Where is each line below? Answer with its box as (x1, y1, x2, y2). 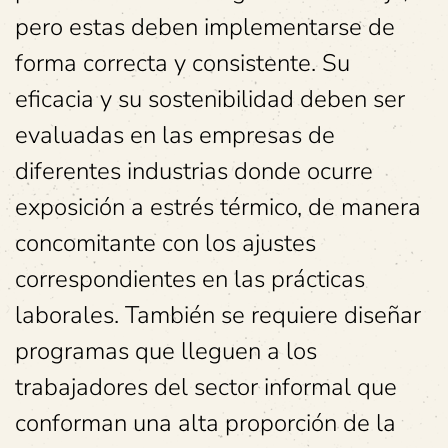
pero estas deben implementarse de (15, 11, 395, 43)
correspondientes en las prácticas (15, 263, 365, 295)
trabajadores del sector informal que (15, 371, 397, 403)
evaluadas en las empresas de (15, 119, 335, 151)
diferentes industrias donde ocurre (15, 155, 373, 187)
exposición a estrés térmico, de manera (15, 191, 421, 223)
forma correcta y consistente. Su (15, 47, 350, 79)
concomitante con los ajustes (15, 227, 316, 259)
